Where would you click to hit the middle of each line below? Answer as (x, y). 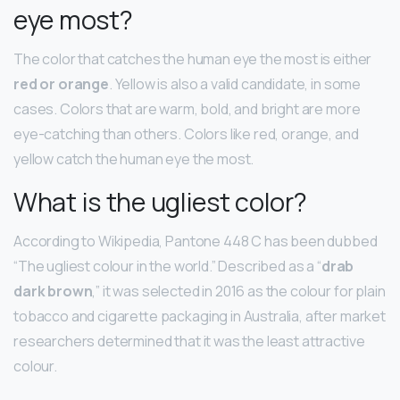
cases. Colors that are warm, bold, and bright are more (187, 109)
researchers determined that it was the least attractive (189, 342)
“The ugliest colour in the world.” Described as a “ (167, 267)
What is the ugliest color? (160, 202)
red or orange (61, 84)
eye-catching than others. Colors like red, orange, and (186, 134)
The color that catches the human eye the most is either (193, 59)
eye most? (73, 20)
